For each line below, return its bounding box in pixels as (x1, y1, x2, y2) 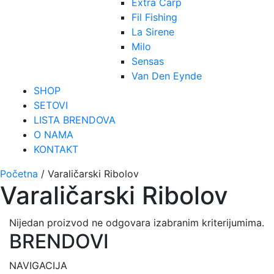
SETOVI (34, 98, 68, 111)
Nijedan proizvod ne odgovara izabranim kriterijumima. (9, 216, 264, 229)
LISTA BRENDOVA (34, 113, 116, 126)
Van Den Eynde (131, 69, 202, 82)
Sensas (131, 54, 164, 67)
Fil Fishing (131, 10, 177, 23)
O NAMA (34, 128, 73, 141)
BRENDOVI (9, 229, 109, 253)
